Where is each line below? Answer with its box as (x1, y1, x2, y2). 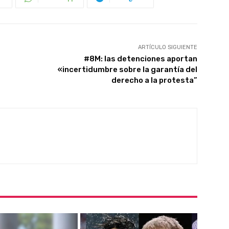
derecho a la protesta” (111, 76, 197, 85)
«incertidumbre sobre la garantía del (57, 65, 197, 75)
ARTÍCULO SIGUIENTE (138, 44, 197, 51)
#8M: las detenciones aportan (83, 54, 197, 64)
